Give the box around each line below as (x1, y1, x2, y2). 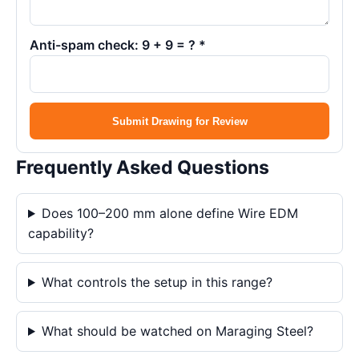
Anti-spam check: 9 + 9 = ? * (30, 37, 206, 53)
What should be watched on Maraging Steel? (41, 323, 313, 339)
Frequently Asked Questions (16, 156, 269, 179)
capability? (28, 225, 94, 241)
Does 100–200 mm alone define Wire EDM (41, 205, 298, 221)
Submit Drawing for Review (111, 115, 248, 127)
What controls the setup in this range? (41, 274, 272, 290)
